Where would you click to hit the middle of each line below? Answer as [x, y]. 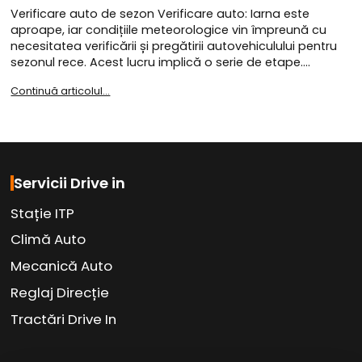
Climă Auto [48, 240]
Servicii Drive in [70, 183]
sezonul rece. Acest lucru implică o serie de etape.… [161, 62]
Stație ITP [43, 213]
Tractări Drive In [64, 319]
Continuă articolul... [61, 90]
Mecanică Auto [62, 266]
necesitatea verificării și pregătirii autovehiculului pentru [174, 46]
